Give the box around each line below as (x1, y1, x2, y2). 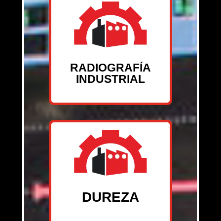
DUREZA (81, 189, 139, 205)
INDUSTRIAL (75, 73, 145, 86)
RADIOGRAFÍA (70, 61, 151, 74)
